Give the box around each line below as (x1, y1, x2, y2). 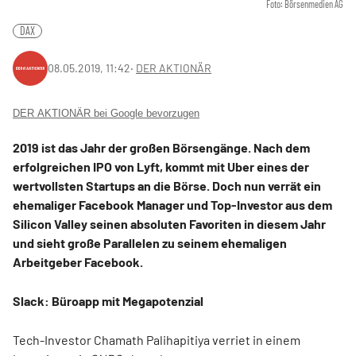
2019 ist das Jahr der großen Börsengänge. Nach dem (13, 140, 310, 156)
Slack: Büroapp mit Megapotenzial (13, 293, 203, 309)
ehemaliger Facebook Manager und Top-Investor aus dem (13, 197, 332, 213)
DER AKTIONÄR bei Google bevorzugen (13, 107, 199, 120)
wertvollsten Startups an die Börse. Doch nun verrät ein (13, 178, 321, 194)
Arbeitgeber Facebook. (13, 254, 143, 270)
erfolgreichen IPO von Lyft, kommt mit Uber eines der (13, 159, 309, 175)
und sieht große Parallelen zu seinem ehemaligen (13, 235, 287, 251)
